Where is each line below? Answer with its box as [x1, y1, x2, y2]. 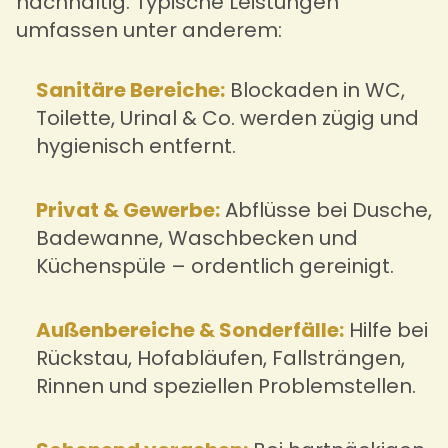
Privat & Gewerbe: [36, 195, 220, 224]
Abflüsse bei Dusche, [220, 195, 432, 224]
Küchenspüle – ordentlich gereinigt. [36, 251, 394, 280]
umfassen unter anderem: [16, 15, 282, 44]
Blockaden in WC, [225, 75, 405, 104]
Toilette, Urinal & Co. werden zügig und [36, 103, 419, 132]
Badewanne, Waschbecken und [36, 223, 358, 252]
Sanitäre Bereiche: [36, 75, 225, 104]
